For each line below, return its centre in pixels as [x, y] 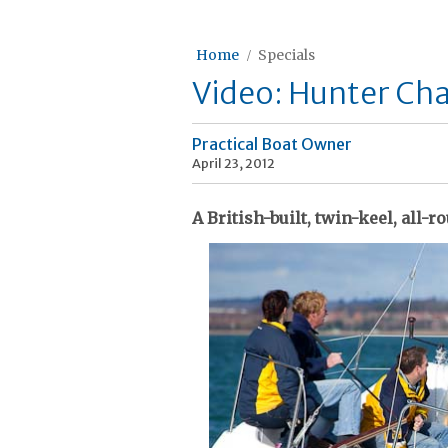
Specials [286, 55]
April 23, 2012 [233, 163]
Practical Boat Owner [272, 144]
